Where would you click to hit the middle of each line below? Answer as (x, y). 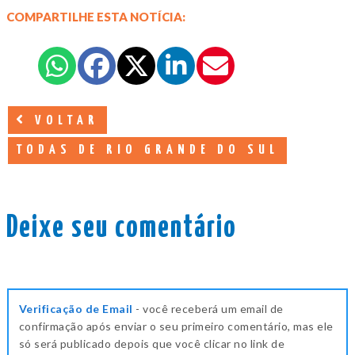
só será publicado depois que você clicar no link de (152, 343)
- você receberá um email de (208, 308)
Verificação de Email (76, 308)
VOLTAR (63, 121)
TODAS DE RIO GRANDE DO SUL (147, 151)
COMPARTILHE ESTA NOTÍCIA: (96, 17)
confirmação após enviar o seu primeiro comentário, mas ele (176, 326)
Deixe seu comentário (122, 229)
